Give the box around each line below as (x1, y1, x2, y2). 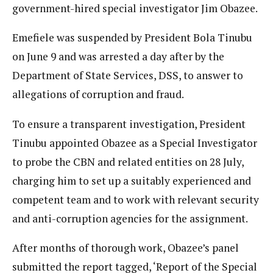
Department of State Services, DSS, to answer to (12, 68, 243, 83)
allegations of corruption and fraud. (12, 87, 184, 102)
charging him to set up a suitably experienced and (12, 173, 251, 188)
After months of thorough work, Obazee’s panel (12, 241, 239, 255)
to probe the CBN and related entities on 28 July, (12, 154, 244, 169)
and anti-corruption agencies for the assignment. (12, 211, 248, 225)
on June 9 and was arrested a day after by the (12, 49, 224, 64)
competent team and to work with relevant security (12, 192, 259, 207)
